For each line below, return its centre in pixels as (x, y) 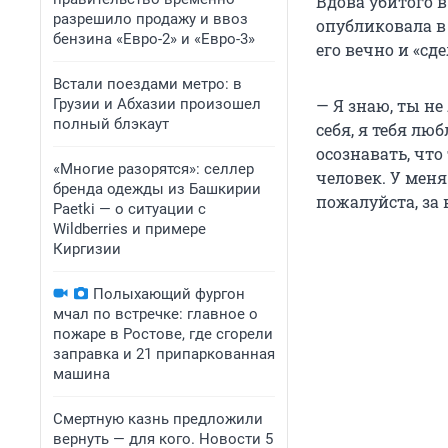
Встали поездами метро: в (147, 84)
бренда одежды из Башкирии (157, 189)
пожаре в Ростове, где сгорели (163, 334)
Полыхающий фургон (169, 294)
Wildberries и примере (129, 229)
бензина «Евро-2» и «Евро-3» (154, 39)
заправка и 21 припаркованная (164, 354)
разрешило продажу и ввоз (150, 19)
